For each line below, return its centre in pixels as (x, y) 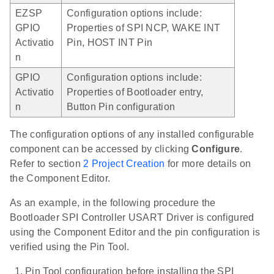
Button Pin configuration (121, 106)
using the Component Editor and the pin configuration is (135, 232)
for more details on (208, 163)
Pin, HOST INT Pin (110, 42)
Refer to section (47, 163)
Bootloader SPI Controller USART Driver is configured (132, 217)
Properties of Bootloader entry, (135, 92)
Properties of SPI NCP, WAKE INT (144, 28)
